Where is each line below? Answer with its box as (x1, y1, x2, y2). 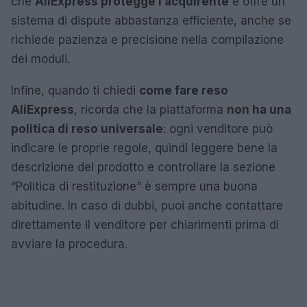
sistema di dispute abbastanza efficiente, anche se (11, 14, 291, 27)
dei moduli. (11, 52, 70, 66)
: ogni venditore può (163, 122, 273, 136)
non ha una (227, 103, 291, 116)
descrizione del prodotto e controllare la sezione (11, 160, 275, 174)
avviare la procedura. (11, 237, 127, 251)
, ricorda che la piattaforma (74, 103, 227, 116)
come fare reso (139, 84, 228, 97)
